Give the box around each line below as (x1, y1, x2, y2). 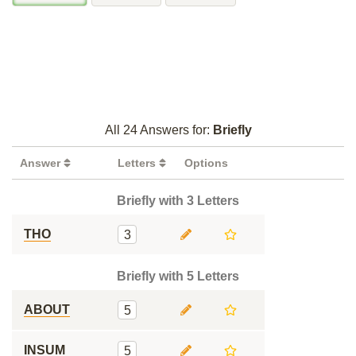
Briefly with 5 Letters (117, 269, 239, 283)
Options (184, 157, 228, 169)
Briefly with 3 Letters (117, 194, 239, 207)
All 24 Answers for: (104, 123, 213, 137)
